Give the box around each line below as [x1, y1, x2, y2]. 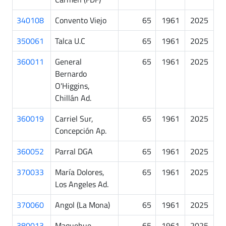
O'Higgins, [55, 79, 90, 92]
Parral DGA [55, 145, 93, 157]
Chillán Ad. [55, 91, 91, 104]
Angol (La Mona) [55, 198, 110, 211]
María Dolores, [55, 165, 104, 178]
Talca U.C [55, 34, 85, 47]
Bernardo [55, 67, 87, 80]
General [55, 55, 82, 68]
